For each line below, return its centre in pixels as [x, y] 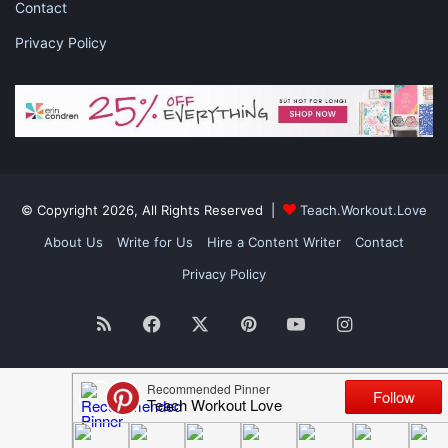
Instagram [394, 323]
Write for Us [155, 241]
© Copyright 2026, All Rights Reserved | [152, 209]
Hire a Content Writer [274, 241]
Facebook [203, 323]
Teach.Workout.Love [363, 209]
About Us [73, 241]
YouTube [341, 323]
